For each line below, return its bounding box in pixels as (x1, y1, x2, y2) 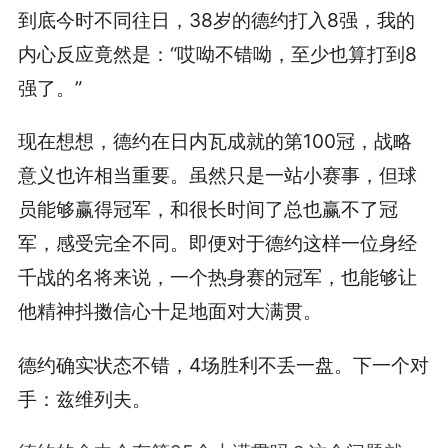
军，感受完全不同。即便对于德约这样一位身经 (17, 231, 417, 256)
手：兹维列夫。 (17, 386, 151, 411)
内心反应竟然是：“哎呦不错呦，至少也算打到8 (17, 42, 417, 67)
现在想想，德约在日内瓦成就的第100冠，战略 (17, 129, 412, 154)
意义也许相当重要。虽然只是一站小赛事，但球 (17, 163, 417, 188)
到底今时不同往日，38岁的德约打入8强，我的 (17, 8, 415, 33)
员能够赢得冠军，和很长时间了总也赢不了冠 (17, 197, 398, 222)
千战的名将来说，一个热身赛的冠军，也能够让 (17, 265, 417, 290)
